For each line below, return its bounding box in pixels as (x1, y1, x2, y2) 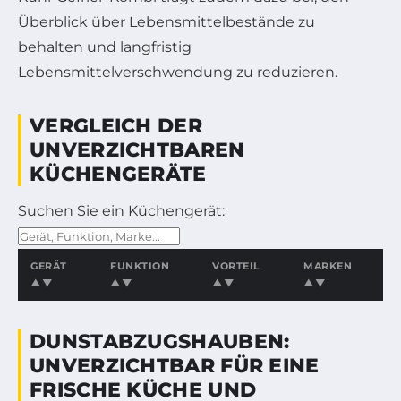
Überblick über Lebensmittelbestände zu (18, 13, 315, 30)
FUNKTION (110, 259, 169, 272)
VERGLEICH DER (30, 113, 202, 138)
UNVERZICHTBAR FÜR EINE (30, 353, 320, 378)
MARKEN (303, 259, 352, 272)
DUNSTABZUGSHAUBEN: (30, 328, 290, 354)
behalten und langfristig (18, 38, 192, 55)
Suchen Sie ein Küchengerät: (18, 201, 225, 219)
